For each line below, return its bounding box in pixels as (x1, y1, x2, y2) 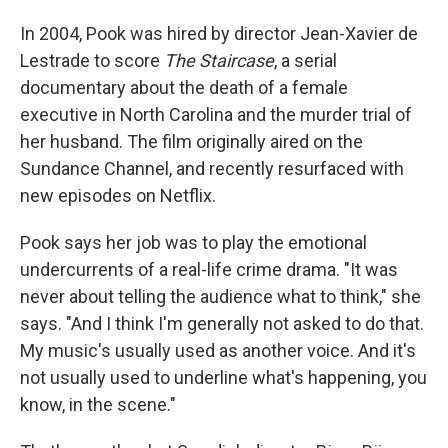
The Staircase (164, 49, 274, 71)
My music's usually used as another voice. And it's (20, 339, 416, 361)
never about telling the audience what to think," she (20, 285, 421, 307)
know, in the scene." (20, 393, 176, 415)
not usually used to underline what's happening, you (20, 366, 427, 388)
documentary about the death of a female (20, 76, 348, 98)
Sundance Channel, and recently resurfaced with (20, 157, 404, 179)
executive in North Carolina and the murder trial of (20, 103, 412, 125)
